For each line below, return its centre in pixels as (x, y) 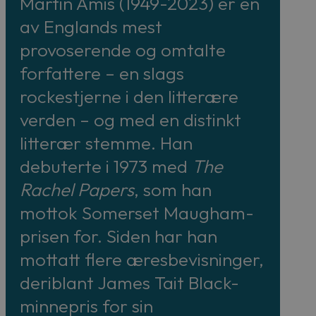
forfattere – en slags (102, 73)
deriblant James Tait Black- (129, 282)
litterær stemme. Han (106, 142)
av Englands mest (91, 26)
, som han (173, 189)
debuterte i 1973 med (106, 166)
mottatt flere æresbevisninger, (142, 259)
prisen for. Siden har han (119, 236)
